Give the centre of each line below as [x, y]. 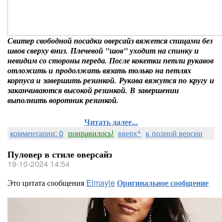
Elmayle [101, 183]
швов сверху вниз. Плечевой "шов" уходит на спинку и [103, 51]
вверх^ [130, 133]
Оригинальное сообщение [163, 183]
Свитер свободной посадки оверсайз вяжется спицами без [110, 41]
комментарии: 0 [37, 133]
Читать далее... [111, 122]
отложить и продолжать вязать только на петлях [99, 70]
